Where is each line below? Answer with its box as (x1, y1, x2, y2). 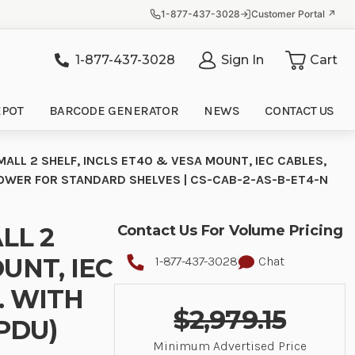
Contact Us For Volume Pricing (116, 222, 343, 240)
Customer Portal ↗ (251, 8, 336, 20)
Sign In (221, 52, 264, 67)
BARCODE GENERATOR (48, 103, 179, 118)
